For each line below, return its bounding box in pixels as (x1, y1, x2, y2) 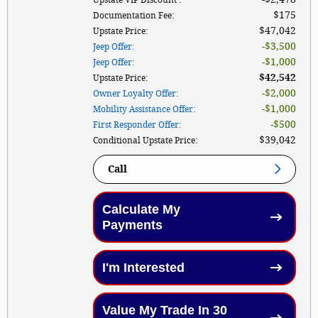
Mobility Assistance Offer (93, 104, 193, 114)
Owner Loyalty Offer (93, 88, 176, 99)
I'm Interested (102, 260, 185, 275)
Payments (102, 217, 163, 232)
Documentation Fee (93, 10, 172, 21)
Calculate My (102, 202, 180, 216)
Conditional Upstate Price (93, 135, 195, 146)
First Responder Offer (93, 119, 179, 130)
